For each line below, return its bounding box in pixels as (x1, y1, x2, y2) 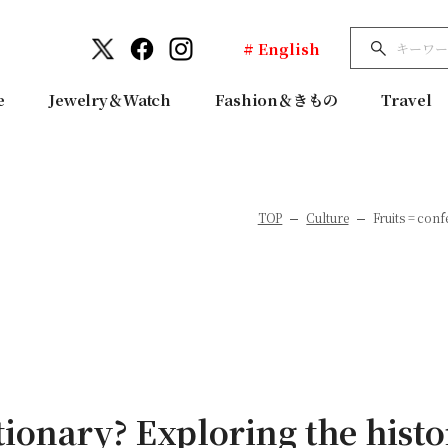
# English (243, 37, 320, 59)
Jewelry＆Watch (49, 89, 172, 111)
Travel (381, 89, 432, 111)
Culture (306, 209, 349, 226)
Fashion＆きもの (215, 89, 338, 111)
